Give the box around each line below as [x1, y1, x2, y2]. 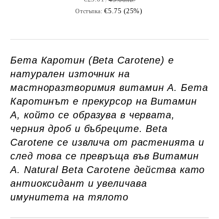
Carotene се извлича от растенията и [10, 137, 204, 148]
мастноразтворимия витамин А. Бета [10, 82, 208, 93]
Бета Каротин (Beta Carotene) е [10, 55, 174, 66]
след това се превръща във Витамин [10, 151, 199, 161]
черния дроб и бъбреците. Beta [10, 123, 168, 134]
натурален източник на [10, 68, 130, 79]
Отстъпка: [75, 8, 103, 15]
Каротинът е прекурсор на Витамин [10, 96, 197, 107]
